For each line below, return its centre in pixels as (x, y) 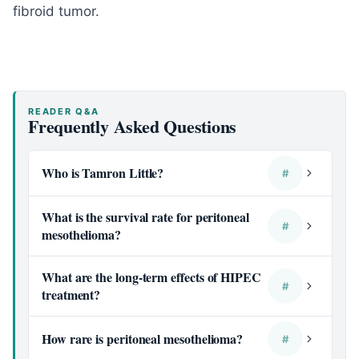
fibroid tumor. (56, 11)
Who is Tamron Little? (103, 173)
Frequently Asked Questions (133, 126)
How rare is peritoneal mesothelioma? (143, 339)
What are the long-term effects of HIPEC (151, 277)
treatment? (71, 294)
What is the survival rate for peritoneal (145, 217)
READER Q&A (64, 111)
